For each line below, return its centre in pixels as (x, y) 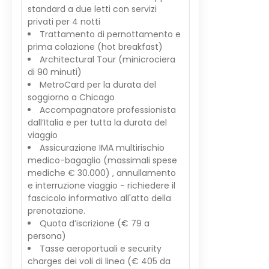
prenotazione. (56, 211)
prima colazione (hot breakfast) (95, 47)
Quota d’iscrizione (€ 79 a (95, 223)
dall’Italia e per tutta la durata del (97, 122)
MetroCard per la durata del (98, 85)
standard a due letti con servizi (92, 9)
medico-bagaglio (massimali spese (102, 160)
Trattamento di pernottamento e (110, 34)
